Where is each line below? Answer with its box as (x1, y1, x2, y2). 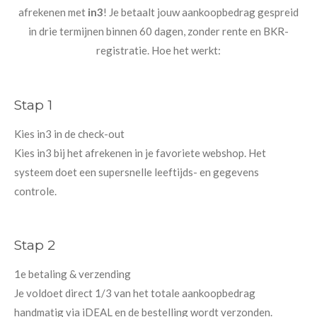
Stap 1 (14, 96, 52, 113)
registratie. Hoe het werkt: (96, 44, 221, 57)
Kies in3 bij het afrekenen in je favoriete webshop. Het (14, 146, 266, 159)
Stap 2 (14, 236, 55, 254)
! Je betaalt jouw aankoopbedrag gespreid (103, 6, 299, 19)
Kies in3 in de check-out (14, 127, 125, 140)
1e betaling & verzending (14, 267, 131, 281)
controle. (14, 184, 57, 197)
